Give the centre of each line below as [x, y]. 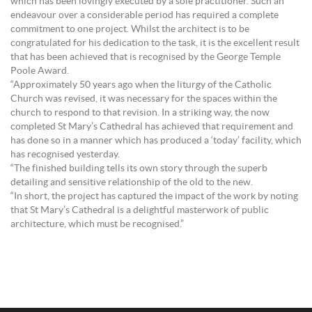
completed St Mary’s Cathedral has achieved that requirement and [152, 127]
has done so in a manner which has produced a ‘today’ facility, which [156, 141]
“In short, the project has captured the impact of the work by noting [154, 196]
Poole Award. [40, 71]
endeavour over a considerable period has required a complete [145, 15]
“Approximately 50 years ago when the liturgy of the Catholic [141, 85]
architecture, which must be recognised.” [97, 224]
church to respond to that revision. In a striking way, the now [140, 113]
